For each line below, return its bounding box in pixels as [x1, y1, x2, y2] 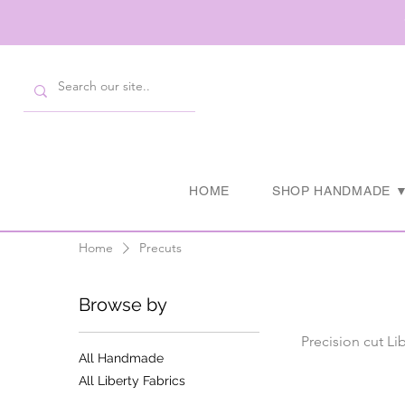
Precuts [139, 240, 183, 256]
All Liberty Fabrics [79, 373, 186, 388]
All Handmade [79, 351, 165, 365]
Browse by [79, 294, 168, 316]
